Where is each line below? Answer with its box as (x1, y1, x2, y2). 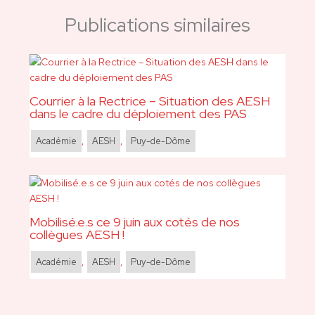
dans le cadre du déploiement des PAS (29, 104, 247, 122)
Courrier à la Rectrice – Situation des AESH (29, 91, 270, 110)
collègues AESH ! (29, 226, 124, 244)
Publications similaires (65, 12, 250, 38)
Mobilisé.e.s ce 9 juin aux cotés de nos (29, 213, 240, 231)
